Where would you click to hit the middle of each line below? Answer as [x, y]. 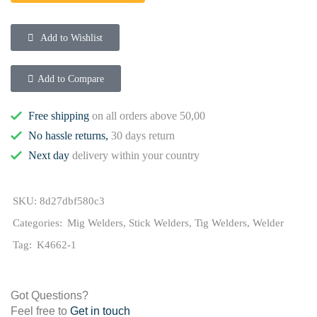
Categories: [38, 223]
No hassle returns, [68, 135]
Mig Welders [95, 223]
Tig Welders [221, 223]
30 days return [142, 135]
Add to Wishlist [71, 37]
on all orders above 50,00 [147, 115]
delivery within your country [134, 155]
